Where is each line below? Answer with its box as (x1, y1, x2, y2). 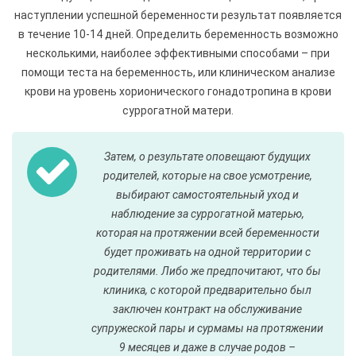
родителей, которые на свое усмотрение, (103, 169, 312, 182)
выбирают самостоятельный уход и (116, 188, 299, 201)
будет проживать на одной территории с (104, 246, 311, 258)
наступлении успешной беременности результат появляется (14, 9, 342, 21)
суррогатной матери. (122, 104, 234, 117)
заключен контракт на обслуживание (113, 303, 302, 315)
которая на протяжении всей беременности (95, 226, 319, 239)
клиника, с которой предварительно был (103, 284, 311, 296)
